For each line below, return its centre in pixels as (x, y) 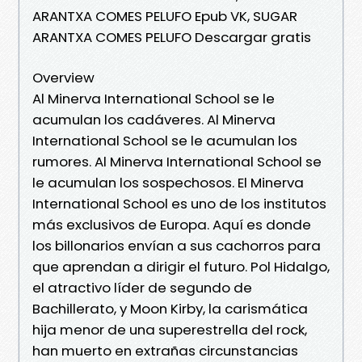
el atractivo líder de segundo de (142, 287)
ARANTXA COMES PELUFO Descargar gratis (172, 37)
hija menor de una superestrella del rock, (170, 329)
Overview (63, 77)
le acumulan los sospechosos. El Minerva (168, 182)
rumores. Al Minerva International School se (177, 161)
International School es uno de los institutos (179, 203)
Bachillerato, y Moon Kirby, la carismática (170, 308)
